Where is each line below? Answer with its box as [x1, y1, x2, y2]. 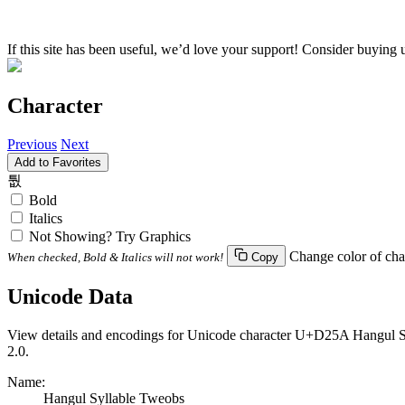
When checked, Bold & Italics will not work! [7, 250, 223, 264]
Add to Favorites [14, 155, 101, 169]
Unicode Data [7, 284, 133, 308]
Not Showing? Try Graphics [29, 228, 191, 244]
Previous [7, 136, 57, 152]
